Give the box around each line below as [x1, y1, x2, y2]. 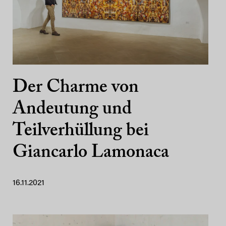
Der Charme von [13, 79, 139, 97]
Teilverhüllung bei [13, 122, 149, 140]
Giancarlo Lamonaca [13, 144, 169, 162]
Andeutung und [13, 100, 132, 119]
